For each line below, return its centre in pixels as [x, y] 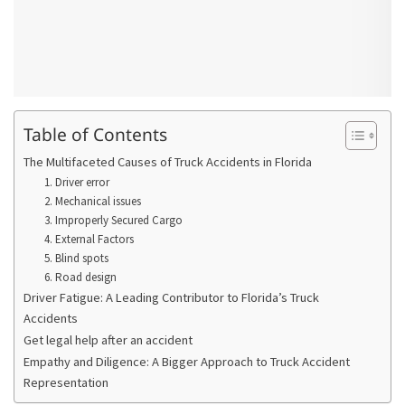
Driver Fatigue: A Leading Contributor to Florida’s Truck [171, 297]
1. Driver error [76, 182]
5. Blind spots [76, 258]
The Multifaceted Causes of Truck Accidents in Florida [168, 161]
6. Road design [80, 277]
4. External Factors [89, 239]
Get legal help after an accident [108, 339]
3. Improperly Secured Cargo [113, 220]
